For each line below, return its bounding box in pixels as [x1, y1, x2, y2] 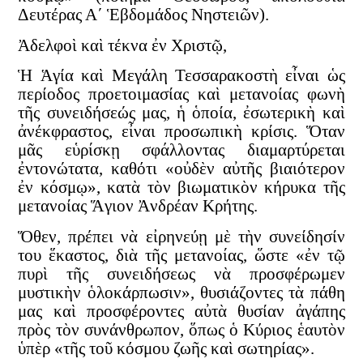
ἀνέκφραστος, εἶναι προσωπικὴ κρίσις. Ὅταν [18, 122, 345, 142]
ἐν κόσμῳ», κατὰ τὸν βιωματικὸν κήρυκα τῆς [18, 177, 345, 198]
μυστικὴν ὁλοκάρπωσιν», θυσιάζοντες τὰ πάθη [18, 282, 345, 302]
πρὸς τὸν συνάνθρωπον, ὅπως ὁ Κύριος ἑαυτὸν [18, 319, 345, 340]
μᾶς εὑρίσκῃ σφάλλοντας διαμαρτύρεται [18, 140, 345, 160]
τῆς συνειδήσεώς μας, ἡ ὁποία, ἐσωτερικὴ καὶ [18, 103, 345, 123]
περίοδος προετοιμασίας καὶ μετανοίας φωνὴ [18, 84, 345, 105]
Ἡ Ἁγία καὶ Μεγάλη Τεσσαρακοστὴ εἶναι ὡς [18, 66, 345, 86]
